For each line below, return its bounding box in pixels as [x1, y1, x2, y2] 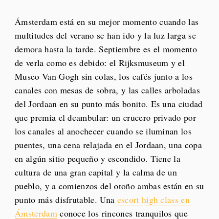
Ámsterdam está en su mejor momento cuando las [15, 16, 199, 28]
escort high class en [117, 194, 190, 206]
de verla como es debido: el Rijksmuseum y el [15, 57, 185, 69]
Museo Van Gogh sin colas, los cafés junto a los [15, 70, 193, 83]
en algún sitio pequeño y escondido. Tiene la [15, 153, 181, 165]
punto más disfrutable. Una [15, 194, 117, 206]
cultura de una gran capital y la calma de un [15, 166, 177, 178]
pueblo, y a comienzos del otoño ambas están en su [15, 180, 204, 192]
